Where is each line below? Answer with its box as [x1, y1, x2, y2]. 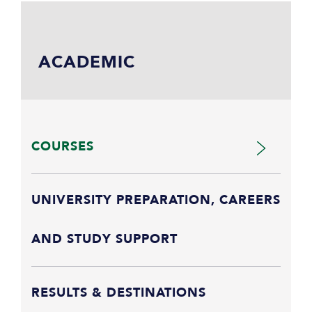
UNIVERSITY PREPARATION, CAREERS [31, 191, 281, 209]
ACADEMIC [38, 50, 135, 74]
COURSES [31, 137, 94, 155]
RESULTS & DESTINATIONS [31, 283, 206, 302]
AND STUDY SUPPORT [31, 230, 178, 248]
